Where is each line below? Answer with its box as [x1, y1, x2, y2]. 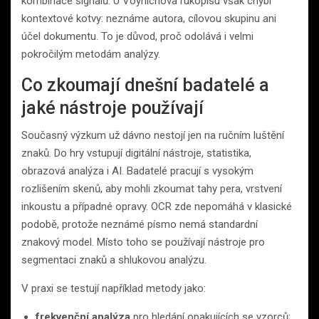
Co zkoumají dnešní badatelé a [21, 74, 269, 95]
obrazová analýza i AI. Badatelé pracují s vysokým [21, 164, 253, 177]
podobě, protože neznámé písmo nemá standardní [21, 217, 258, 231]
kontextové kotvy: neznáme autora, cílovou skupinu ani [21, 11, 276, 25]
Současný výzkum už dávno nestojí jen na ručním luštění [21, 128, 284, 142]
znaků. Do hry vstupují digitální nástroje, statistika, [21, 146, 251, 159]
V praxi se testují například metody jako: [21, 281, 206, 295]
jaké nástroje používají [21, 97, 204, 118]
